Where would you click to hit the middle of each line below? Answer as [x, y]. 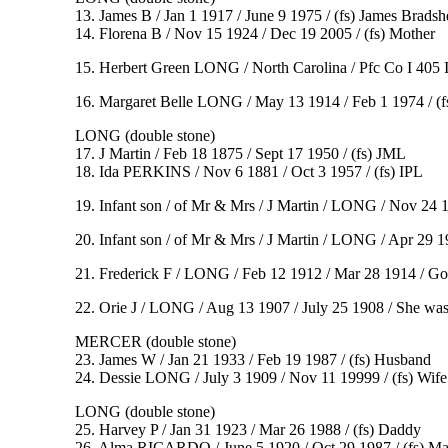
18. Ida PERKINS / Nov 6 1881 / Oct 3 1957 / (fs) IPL [248, 172]
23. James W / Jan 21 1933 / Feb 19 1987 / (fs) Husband [252, 360]
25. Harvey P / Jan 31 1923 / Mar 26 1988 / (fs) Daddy [247, 430]
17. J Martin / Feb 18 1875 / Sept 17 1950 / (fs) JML [240, 154]
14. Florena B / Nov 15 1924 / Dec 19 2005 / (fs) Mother [254, 34]
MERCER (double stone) [155, 342]
